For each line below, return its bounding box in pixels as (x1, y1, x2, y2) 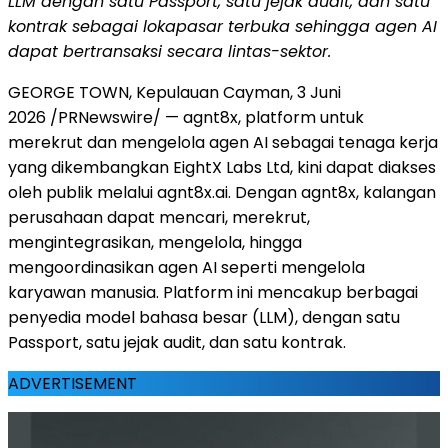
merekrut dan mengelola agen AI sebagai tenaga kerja (8, 130, 438, 154)
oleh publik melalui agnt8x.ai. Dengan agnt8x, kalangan (8, 180, 436, 204)
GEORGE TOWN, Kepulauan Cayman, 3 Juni (8, 80, 341, 104)
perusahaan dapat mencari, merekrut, (8, 205, 310, 229)
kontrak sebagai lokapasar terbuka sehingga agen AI (8, 14, 437, 38)
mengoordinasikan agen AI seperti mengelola (8, 255, 365, 279)
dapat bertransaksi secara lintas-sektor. (8, 39, 331, 63)
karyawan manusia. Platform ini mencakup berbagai (8, 280, 418, 304)
